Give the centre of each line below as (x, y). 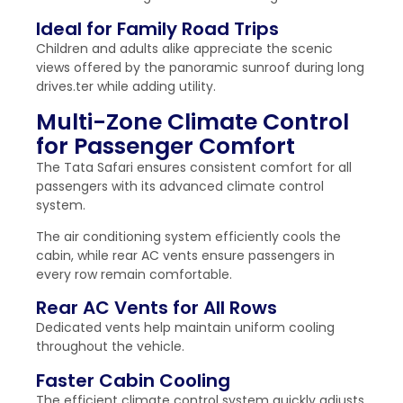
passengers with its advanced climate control (180, 186)
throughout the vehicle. (110, 347)
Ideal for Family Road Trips (157, 29)
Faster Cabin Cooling (133, 380)
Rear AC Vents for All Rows (157, 308)
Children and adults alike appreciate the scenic (184, 49)
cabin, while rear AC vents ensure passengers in (185, 255)
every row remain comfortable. (134, 274)
